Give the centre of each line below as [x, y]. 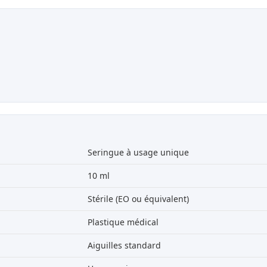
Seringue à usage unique [138, 153]
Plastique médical [123, 222]
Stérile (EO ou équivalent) [138, 199]
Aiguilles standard [124, 246]
